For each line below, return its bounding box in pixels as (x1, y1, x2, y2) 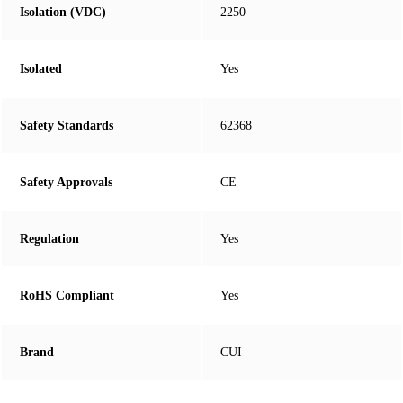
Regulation (20, 232, 79, 246)
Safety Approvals (20, 175, 112, 190)
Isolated (20, 62, 62, 76)
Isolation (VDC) (20, 5, 106, 20)
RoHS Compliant (20, 289, 114, 303)
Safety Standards (20, 119, 113, 133)
